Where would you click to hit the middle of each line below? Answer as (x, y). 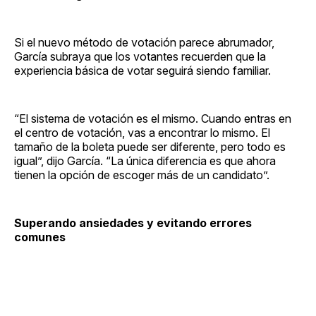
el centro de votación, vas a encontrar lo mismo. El (142, 132)
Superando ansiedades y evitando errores (133, 223)
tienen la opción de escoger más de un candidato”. (143, 175)
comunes (40, 237)
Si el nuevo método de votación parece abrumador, (144, 42)
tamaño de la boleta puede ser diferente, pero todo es (150, 146)
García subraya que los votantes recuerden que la (140, 56)
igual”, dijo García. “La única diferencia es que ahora (145, 160)
